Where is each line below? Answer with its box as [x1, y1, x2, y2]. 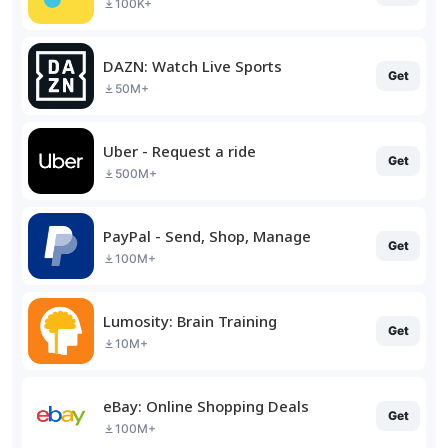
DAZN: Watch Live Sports [103, 55, 282, 76]
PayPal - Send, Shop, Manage [103, 225, 311, 246]
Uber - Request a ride [103, 140, 256, 161]
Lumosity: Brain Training [103, 310, 277, 331]
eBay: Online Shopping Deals [103, 395, 309, 416]
